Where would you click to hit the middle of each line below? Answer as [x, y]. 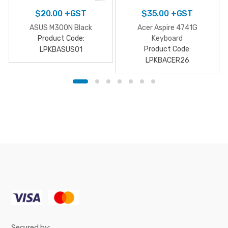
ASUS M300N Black [61, 27]
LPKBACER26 [167, 60]
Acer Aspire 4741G [167, 27]
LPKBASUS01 [61, 49]
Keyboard [167, 38]
